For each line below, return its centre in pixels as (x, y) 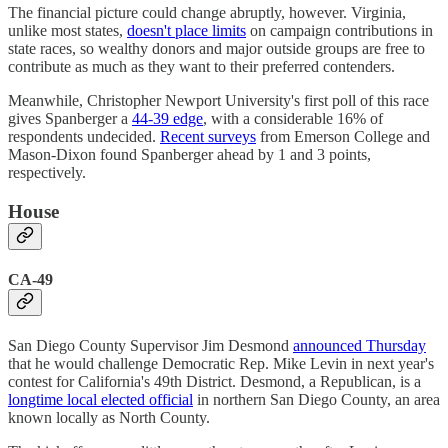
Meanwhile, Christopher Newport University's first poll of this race (218, 100)
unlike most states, (67, 30)
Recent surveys (208, 136)
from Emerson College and (343, 136)
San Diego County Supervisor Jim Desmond (150, 346)
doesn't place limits (186, 30)
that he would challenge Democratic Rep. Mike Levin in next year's (221, 364)
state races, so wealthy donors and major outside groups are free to (216, 48)
